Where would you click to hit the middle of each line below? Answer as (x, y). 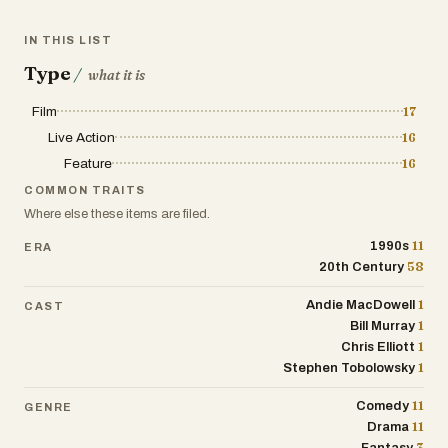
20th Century (362, 267)
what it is (117, 75)
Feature (88, 163)
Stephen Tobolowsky (349, 368)
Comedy (383, 406)
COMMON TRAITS (85, 190)
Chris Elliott (378, 347)
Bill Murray (383, 326)
